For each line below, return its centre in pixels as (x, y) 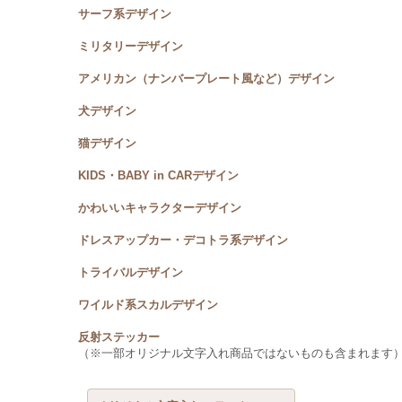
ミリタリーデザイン (131, 46)
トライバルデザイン (131, 272)
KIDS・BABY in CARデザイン (159, 175)
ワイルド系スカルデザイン (149, 305)
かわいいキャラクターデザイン (160, 208)
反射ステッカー (119, 337)
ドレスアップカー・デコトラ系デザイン (184, 240)
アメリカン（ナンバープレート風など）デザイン (207, 79)
